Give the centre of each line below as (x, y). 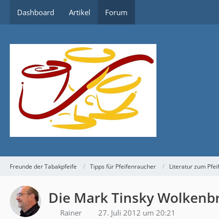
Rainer (71, 213)
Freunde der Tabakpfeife (43, 166)
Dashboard (36, 12)
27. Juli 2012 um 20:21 (137, 213)
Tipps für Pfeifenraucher (123, 166)
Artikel (80, 12)
